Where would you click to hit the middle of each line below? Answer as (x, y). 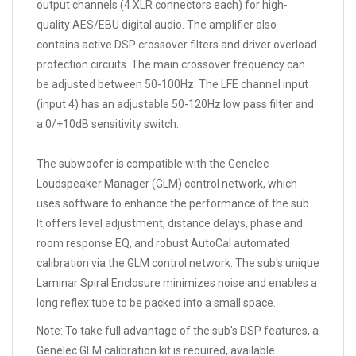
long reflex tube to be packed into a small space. (156, 303)
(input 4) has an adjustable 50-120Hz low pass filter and (175, 104)
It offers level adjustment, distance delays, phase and (170, 223)
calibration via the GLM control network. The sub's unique (178, 263)
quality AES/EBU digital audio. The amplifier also (157, 25)
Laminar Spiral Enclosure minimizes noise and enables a (177, 283)
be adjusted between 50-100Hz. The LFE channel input (172, 84)
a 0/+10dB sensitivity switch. (108, 124)
